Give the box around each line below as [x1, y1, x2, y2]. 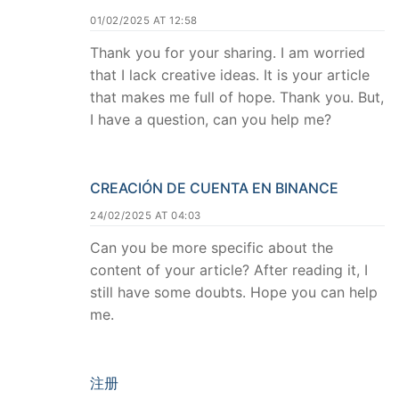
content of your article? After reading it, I [90, 261, 368, 280]
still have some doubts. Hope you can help [90, 283, 378, 302]
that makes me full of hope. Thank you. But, [90, 88, 384, 107]
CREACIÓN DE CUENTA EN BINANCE [90, 179, 338, 198]
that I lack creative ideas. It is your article [90, 66, 370, 85]
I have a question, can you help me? [90, 110, 331, 129]
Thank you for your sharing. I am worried [90, 44, 365, 62]
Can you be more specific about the [90, 239, 333, 257]
